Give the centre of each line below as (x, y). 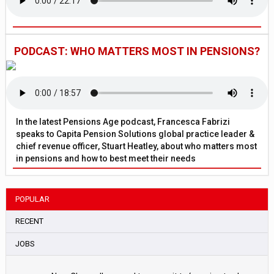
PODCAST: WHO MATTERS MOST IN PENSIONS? (137, 51)
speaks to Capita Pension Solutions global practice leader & (135, 134)
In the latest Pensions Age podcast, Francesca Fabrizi (123, 122)
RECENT (30, 221)
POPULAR (33, 199)
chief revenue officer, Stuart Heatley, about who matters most (137, 146)
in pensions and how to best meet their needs (106, 159)
